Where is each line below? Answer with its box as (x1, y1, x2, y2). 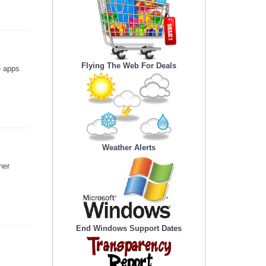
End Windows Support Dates (76, 224, 182, 233)
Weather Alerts (102, 143, 156, 153)
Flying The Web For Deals (81, 61, 176, 71)
